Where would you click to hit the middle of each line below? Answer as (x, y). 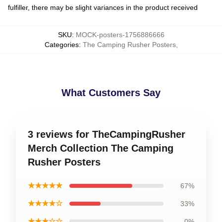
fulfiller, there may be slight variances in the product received (103, 7)
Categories (61, 45)
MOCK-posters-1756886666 (120, 35)
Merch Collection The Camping (101, 148)
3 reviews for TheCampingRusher (107, 134)
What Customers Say (111, 93)
